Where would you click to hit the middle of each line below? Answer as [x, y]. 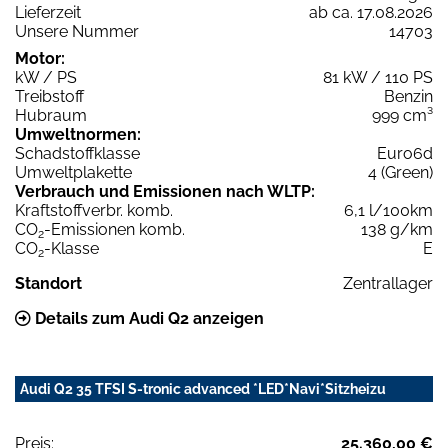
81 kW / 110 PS [378, 77]
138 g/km [397, 229]
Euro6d [405, 153]
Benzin [408, 96]
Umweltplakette [73, 172]
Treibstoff [49, 96]
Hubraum [51, 115]
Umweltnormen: [78, 134]
